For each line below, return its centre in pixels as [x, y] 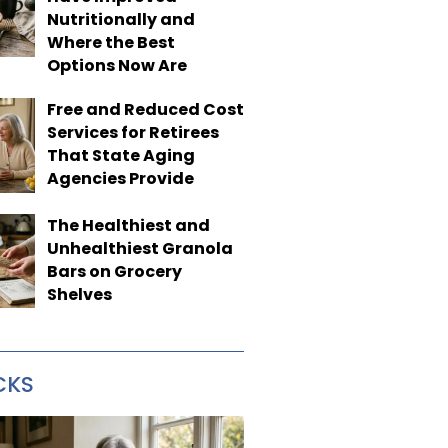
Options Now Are [116, 65]
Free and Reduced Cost [145, 109]
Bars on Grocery [114, 271]
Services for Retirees [132, 132]
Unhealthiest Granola [139, 248]
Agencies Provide [120, 178]
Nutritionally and [120, 19]
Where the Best [110, 42]
